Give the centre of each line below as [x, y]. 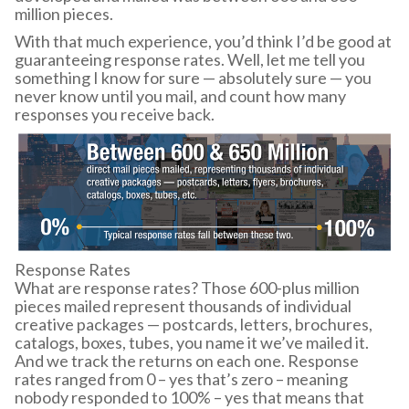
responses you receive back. [115, 114]
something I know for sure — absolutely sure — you [193, 77]
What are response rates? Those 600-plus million [187, 287]
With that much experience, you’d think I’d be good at [203, 41]
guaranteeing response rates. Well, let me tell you [190, 59]
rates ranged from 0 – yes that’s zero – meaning [181, 378]
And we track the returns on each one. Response [187, 360]
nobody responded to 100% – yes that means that [189, 397]
